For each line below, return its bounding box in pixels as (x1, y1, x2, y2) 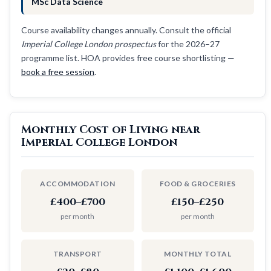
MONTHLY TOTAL (164, 249, 232, 258)
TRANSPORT (53, 249, 102, 258)
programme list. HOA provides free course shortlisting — (21, 52, 235, 63)
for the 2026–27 (156, 38, 220, 49)
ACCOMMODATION (40, 178, 116, 188)
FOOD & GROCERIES (159, 178, 236, 188)
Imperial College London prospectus (21, 38, 156, 49)
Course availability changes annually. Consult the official (21, 24, 231, 35)
